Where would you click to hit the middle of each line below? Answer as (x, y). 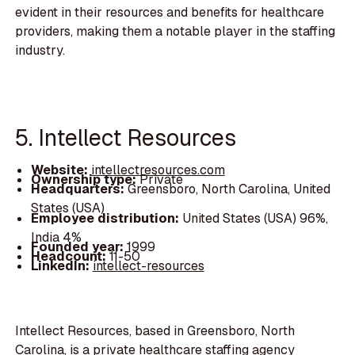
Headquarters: (79, 189)
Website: (61, 170)
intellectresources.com (158, 170)
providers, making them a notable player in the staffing (176, 32)
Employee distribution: (106, 218)
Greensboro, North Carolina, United (229, 189)
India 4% (56, 237)
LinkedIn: (61, 265)
